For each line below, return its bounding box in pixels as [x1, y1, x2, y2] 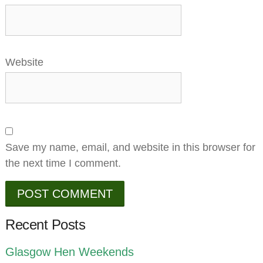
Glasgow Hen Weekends [5, 245, 134, 259]
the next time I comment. [5, 157, 122, 170]
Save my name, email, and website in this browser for [5, 141, 256, 154]
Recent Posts [5, 217, 86, 233]
